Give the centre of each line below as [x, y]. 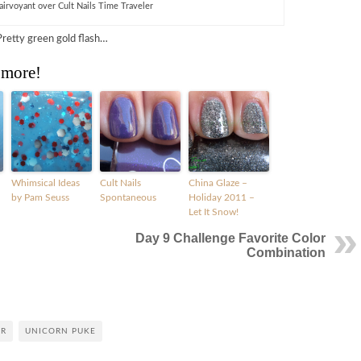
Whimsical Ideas [46, 183]
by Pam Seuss [40, 197]
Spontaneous [128, 197]
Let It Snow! [214, 212]
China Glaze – [218, 183]
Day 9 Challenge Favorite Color [230, 238]
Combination [286, 252]
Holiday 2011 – [222, 197]
